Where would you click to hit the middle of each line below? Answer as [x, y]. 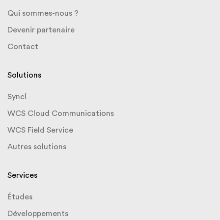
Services [22, 175]
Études [20, 197]
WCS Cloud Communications [61, 113]
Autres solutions [37, 147]
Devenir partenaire [41, 30]
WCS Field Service [40, 130]
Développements [38, 213]
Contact [23, 46]
